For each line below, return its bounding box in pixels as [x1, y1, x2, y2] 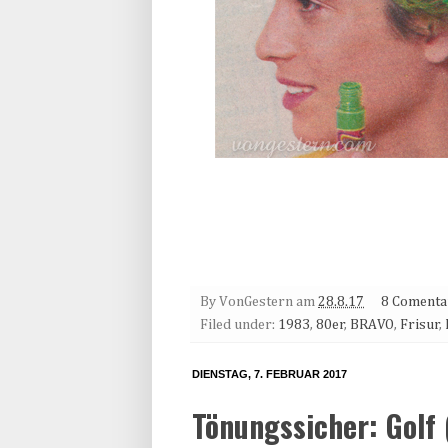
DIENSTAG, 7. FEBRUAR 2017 [192, 368, 347, 381]
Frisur [400, 318, 440, 333]
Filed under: [200, 318, 278, 333]
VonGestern [219, 295, 293, 310]
